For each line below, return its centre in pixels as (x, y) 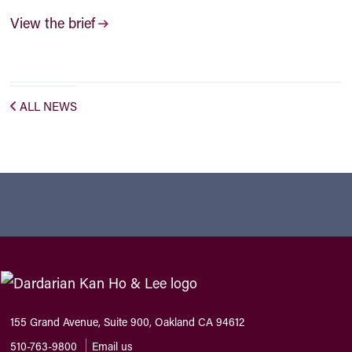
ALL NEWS (49, 106)
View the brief (53, 23)
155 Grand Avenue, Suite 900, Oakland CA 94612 (128, 321)
